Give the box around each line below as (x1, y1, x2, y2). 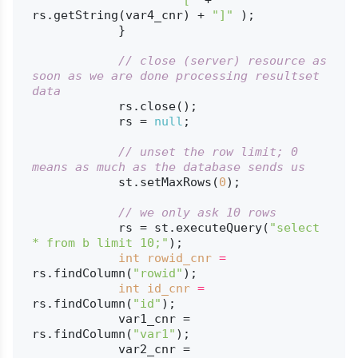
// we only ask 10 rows (117, 205, 276, 220)
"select (268, 220, 320, 235)
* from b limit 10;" (31, 235, 169, 250)
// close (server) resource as (117, 53, 327, 68)
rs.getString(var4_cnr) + (31, 7, 212, 22)
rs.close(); (31, 98, 118, 113)
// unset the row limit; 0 (117, 144, 298, 159)
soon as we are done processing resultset (31, 68, 320, 83)
